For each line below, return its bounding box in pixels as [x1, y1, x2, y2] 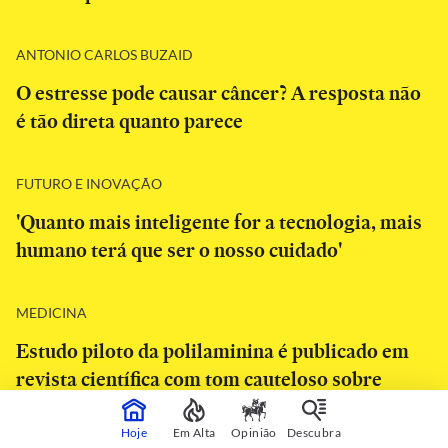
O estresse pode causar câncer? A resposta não [16, 79, 421, 107]
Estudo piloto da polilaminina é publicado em [16, 337, 409, 365]
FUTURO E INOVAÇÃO [16, 174, 162, 192]
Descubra [286, 424, 342, 440]
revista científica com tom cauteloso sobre [16, 365, 382, 393]
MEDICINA [16, 303, 87, 321]
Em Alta [172, 424, 216, 440]
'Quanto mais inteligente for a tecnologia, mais [16, 208, 422, 236]
